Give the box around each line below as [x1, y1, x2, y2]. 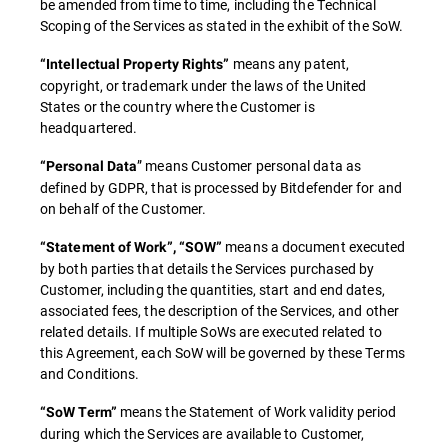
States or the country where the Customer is [40, 97, 315, 116]
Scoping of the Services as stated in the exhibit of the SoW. [40, 16, 404, 35]
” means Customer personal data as [137, 156, 361, 175]
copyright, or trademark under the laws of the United [40, 76, 367, 95]
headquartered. [40, 118, 138, 137]
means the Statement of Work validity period [119, 402, 397, 421]
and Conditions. [40, 364, 140, 383]
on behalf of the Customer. [40, 199, 207, 218]
